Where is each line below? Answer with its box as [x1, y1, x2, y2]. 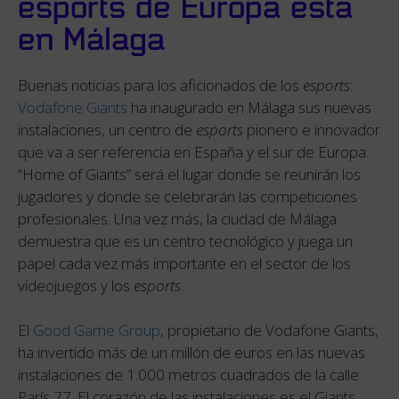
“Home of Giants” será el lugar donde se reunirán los [18, 163, 361, 184]
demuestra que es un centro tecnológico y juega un [18, 230, 353, 251]
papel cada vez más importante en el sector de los [18, 252, 351, 273]
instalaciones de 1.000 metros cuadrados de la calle [18, 364, 359, 386]
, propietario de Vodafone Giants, [160, 320, 379, 341]
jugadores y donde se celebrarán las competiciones [18, 185, 357, 207]
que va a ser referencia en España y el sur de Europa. [18, 141, 369, 162]
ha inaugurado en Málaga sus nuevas [127, 96, 371, 118]
